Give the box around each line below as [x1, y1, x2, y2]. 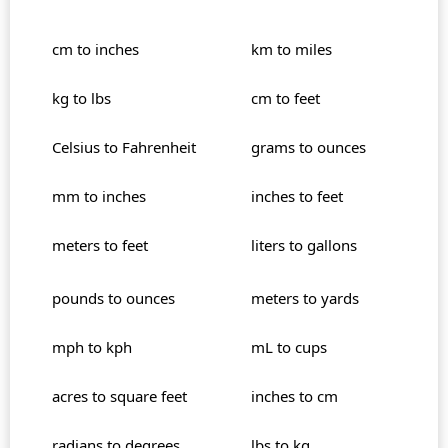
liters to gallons [251, 235, 357, 256]
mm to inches [52, 186, 146, 207]
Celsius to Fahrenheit [52, 137, 196, 158]
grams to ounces [251, 137, 366, 158]
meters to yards [251, 288, 359, 309]
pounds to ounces [52, 288, 175, 309]
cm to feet [251, 88, 320, 109]
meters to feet [52, 235, 148, 256]
